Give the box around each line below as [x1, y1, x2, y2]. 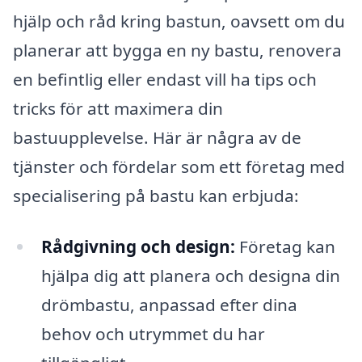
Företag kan [234, 235, 335, 259]
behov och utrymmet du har [40, 322, 265, 346]
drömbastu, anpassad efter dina [40, 293, 297, 317]
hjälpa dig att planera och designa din [40, 264, 340, 288]
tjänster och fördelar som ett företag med [13, 154, 345, 178]
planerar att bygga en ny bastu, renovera [13, 38, 342, 61]
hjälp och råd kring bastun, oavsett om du [13, 9, 345, 32]
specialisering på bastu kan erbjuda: [13, 183, 299, 207]
